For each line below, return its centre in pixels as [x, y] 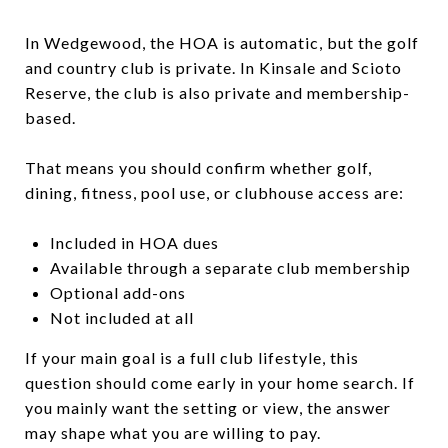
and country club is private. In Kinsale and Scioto [213, 67]
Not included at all [121, 317]
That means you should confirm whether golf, [198, 167]
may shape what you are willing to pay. [173, 432]
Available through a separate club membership [230, 267]
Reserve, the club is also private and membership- [217, 92]
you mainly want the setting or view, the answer [208, 407]
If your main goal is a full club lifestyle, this [192, 357]
